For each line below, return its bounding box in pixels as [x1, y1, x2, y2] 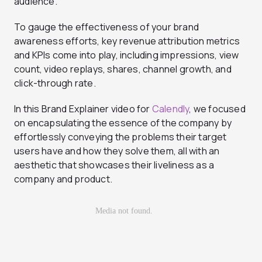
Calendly [151, 102, 189, 116]
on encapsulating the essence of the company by [14, 116, 232, 130]
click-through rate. [14, 77, 96, 90]
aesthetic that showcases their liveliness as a [14, 158, 215, 172]
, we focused [189, 102, 246, 116]
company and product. [14, 173, 112, 186]
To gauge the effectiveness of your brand [14, 20, 199, 34]
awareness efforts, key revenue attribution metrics [14, 35, 240, 48]
